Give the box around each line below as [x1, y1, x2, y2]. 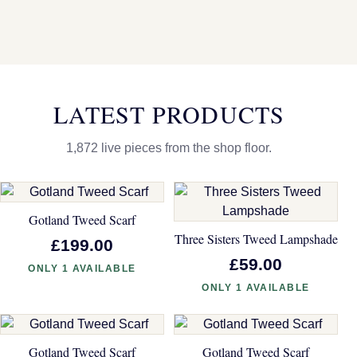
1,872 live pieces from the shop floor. [66, 140, 272, 155]
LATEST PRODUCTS [53, 97, 285, 130]
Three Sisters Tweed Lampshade [174, 229, 338, 247]
